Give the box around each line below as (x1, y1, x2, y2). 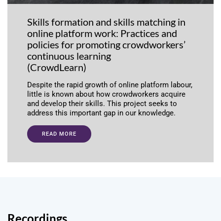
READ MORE (42, 131, 76, 138)
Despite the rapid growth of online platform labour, (27, 80, 192, 90)
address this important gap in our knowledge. (27, 109, 176, 118)
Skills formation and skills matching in (27, 16, 185, 28)
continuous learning (27, 50, 111, 62)
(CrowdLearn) (27, 62, 86, 74)
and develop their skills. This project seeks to (27, 99, 177, 109)
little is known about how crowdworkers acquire (27, 90, 185, 99)
